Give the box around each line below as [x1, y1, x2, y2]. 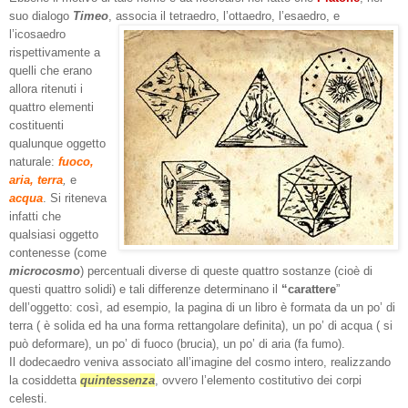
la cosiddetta [9, 372, 80, 387]
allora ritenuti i [9, 81, 83, 96]
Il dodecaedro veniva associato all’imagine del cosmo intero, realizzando [9, 354, 391, 369]
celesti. [9, 391, 47, 405]
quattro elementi [9, 99, 94, 114]
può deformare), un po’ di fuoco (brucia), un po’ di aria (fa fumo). [9, 336, 345, 351]
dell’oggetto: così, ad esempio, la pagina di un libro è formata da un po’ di [9, 300, 395, 314]
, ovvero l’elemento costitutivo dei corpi [155, 372, 362, 387]
